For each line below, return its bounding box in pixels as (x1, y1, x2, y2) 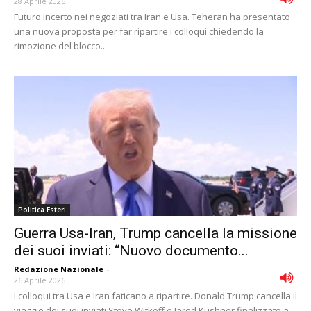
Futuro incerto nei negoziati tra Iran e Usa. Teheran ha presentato (14, 10, 290, 24)
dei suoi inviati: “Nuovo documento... (14, 242, 249, 259)
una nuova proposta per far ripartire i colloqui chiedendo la (14, 25, 264, 38)
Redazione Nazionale (14, 263, 103, 274)
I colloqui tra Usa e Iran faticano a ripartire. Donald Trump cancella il (14, 289, 297, 302)
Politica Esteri (18, 204, 66, 215)
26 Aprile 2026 (14, 274, 65, 285)
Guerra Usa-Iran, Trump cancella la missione (14, 224, 297, 242)
